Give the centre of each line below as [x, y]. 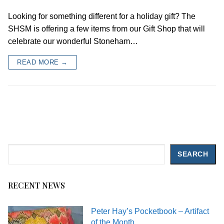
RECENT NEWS [36, 185]
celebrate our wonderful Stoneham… [73, 41]
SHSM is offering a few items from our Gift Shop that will [106, 28]
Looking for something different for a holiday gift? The [102, 16]
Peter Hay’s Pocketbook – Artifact [150, 211]
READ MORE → [42, 62]
